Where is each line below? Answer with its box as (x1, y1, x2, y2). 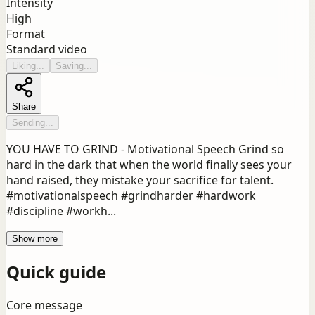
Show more (12, 233, 58, 245)
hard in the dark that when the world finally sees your (6, 157, 292, 173)
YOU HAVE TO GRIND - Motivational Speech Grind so (6, 141, 284, 157)
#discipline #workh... (6, 203, 116, 219)
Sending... (12, 117, 53, 129)
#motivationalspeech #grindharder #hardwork (6, 188, 256, 204)
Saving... (56, 60, 92, 72)
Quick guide (6, 260, 106, 284)
